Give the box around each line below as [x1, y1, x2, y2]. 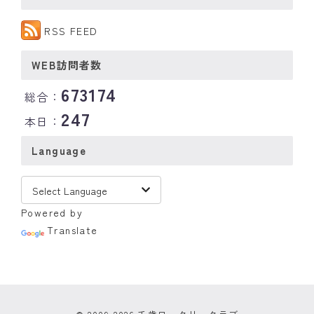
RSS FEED [44, 24, 98, 39]
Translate [47, 223, 98, 238]
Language [32, 143, 87, 158]
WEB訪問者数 [32, 57, 102, 73]
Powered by [21, 205, 83, 220]
